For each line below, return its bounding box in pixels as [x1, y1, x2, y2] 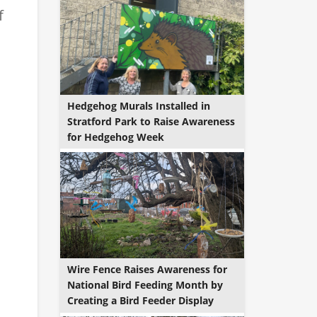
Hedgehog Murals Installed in [67, 98, 210, 113]
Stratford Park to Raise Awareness [67, 114, 235, 128]
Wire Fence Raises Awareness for [67, 263, 227, 277]
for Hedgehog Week [67, 129, 164, 144]
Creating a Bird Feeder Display [67, 294, 214, 308]
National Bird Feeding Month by [67, 278, 223, 292]
